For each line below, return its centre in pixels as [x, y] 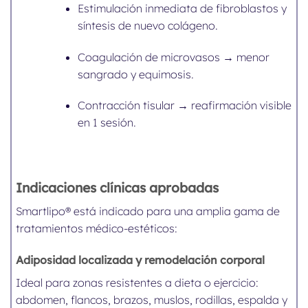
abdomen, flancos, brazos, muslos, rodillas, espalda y [152, 299]
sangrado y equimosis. [135, 74]
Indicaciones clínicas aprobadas [118, 188]
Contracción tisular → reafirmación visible [184, 106]
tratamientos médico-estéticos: [97, 228]
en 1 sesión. [107, 123]
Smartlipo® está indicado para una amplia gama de [148, 211]
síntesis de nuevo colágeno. [147, 25]
